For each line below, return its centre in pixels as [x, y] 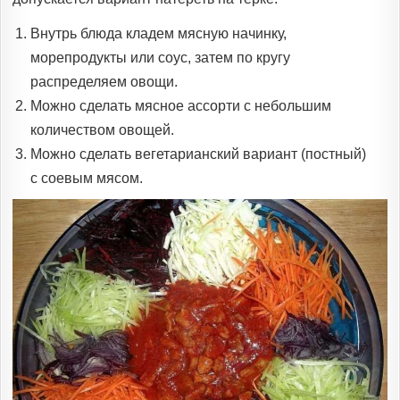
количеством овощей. [102, 129]
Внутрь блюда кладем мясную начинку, [158, 33]
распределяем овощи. [104, 81]
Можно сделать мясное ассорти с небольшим [181, 105]
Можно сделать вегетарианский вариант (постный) [198, 154]
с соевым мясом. [87, 178]
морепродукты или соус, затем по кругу [160, 57]
